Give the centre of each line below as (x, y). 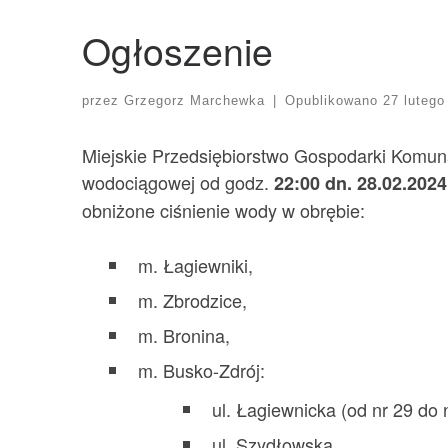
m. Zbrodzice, (193, 299)
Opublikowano (333, 100)
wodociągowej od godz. (178, 181)
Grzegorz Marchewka (195, 100)
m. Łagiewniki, (196, 264)
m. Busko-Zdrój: (202, 369)
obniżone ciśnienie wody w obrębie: (224, 209)
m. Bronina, (184, 334)
